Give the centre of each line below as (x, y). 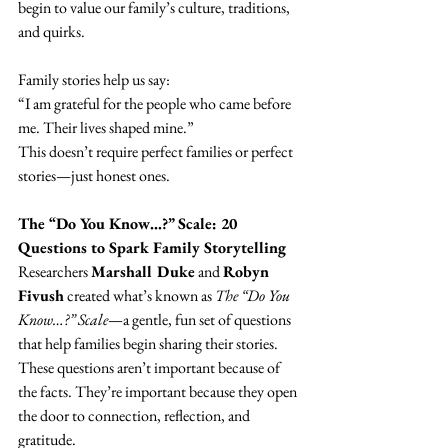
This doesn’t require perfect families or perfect (157, 152)
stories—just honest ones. (94, 176)
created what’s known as (139, 296)
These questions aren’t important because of (150, 368)
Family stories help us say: (94, 80)
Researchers (54, 272)
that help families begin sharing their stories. (148, 344)
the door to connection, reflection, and (135, 416)
